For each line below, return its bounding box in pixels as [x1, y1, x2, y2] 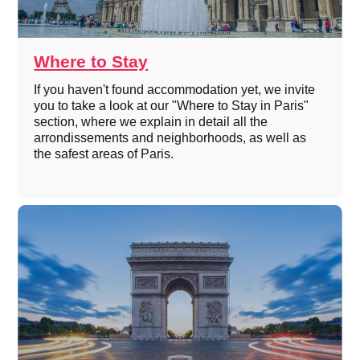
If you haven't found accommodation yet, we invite [34, 82, 316, 96]
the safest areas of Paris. [34, 146, 174, 161]
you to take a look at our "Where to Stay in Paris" [34, 98, 309, 112]
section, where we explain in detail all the [34, 114, 268, 129]
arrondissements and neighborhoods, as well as [34, 130, 307, 145]
